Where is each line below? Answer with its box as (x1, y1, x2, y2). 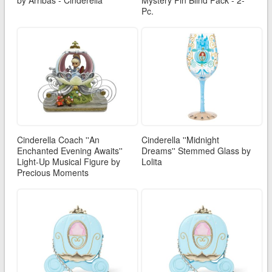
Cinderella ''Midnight (141, 133, 219, 146)
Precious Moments (16, 166, 89, 178)
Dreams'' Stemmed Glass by (141, 144, 251, 157)
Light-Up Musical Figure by (16, 155, 120, 168)
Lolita (141, 155, 162, 168)
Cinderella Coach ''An (16, 133, 100, 146)
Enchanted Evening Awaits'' (16, 144, 123, 157)
